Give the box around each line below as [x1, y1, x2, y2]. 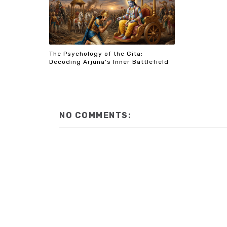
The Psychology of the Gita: [49, 50, 143, 57]
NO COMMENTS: [59, 110, 131, 121]
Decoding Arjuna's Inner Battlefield [49, 58, 169, 65]
